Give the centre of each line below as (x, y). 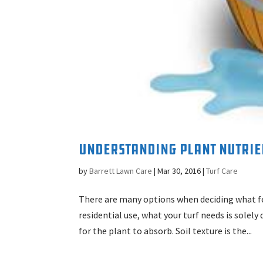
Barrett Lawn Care (121, 171)
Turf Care (222, 171)
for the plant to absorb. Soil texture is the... (166, 231)
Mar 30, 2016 (179, 171)
